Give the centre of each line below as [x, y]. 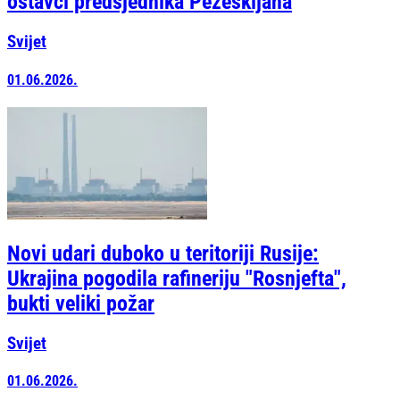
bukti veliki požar [81, 303]
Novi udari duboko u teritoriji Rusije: [163, 253]
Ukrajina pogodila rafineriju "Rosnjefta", [177, 278]
